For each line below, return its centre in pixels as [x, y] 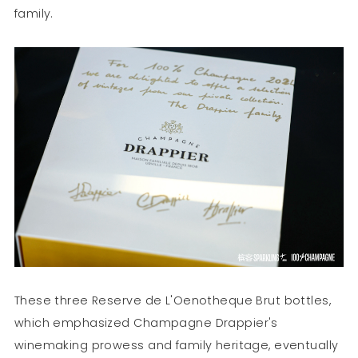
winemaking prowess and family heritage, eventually [176, 346]
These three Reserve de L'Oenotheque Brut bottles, [172, 301]
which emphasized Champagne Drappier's [146, 323]
